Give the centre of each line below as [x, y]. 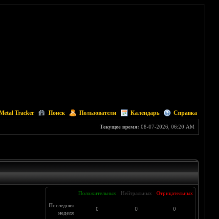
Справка [185, 113]
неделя [66, 213]
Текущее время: [119, 127]
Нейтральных [136, 193]
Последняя [61, 205]
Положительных [97, 193]
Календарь [145, 113]
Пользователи [98, 113]
